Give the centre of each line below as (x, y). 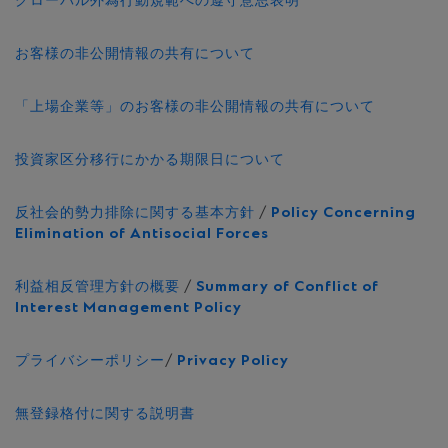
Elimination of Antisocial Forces (142, 234)
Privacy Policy (233, 361)
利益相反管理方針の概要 (97, 287)
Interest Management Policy (128, 308)
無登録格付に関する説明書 (105, 414)
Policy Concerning (343, 213)
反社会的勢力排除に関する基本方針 (135, 213)
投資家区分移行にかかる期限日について (150, 160)
